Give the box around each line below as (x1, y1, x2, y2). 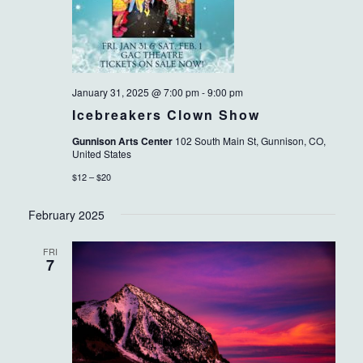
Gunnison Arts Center (71, 134, 175, 149)
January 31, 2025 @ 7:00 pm (71, 85, 199, 100)
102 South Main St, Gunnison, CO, (174, 134, 326, 148)
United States (71, 147, 131, 161)
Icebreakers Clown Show (71, 105, 260, 125)
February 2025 (28, 207, 105, 224)
